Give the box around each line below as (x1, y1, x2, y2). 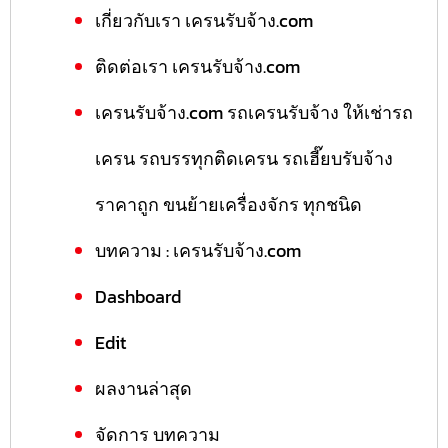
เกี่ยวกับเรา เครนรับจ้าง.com (95, 7, 313, 34)
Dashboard (95, 283, 181, 310)
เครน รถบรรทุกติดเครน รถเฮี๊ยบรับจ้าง (95, 145, 393, 172)
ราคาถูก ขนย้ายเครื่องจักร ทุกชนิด (95, 191, 362, 218)
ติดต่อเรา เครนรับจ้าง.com (95, 53, 300, 80)
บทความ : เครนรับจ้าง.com (95, 237, 301, 264)
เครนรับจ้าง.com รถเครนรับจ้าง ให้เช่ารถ (95, 99, 413, 126)
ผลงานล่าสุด (95, 375, 192, 402)
